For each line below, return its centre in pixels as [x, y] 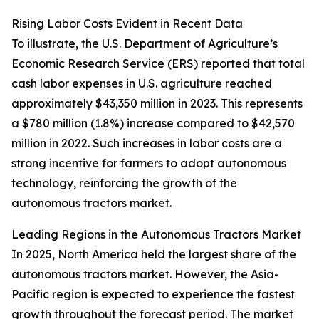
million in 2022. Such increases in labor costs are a [147, 143]
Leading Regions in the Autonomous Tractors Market [156, 235]
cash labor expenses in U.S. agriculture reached [142, 84]
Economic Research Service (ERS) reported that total [158, 64]
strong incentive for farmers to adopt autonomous [149, 163]
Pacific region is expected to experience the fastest [153, 294]
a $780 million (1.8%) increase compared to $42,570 [153, 124]
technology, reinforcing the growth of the [124, 183]
